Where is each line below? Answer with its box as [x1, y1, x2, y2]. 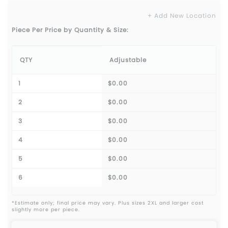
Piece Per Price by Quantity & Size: [12, 25, 129, 35]
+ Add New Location [148, 11, 216, 20]
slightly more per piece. [12, 206, 80, 213]
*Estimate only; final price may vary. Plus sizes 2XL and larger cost [12, 199, 204, 207]
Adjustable [109, 55, 147, 65]
